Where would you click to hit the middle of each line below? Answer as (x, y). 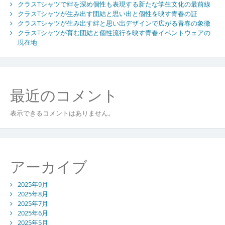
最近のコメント (64, 95)
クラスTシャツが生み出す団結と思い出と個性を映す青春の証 (107, 13)
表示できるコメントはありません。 (62, 113)
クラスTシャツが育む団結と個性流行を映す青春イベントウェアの (114, 32)
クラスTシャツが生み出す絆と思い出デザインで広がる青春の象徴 (114, 23)
